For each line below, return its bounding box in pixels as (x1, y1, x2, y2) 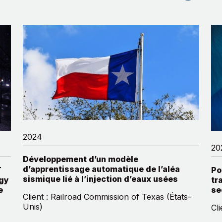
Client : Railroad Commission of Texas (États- (23, 191, 191, 202)
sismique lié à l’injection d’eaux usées (23, 173, 178, 184)
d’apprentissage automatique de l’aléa (23, 164, 180, 174)
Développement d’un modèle (23, 154, 138, 164)
